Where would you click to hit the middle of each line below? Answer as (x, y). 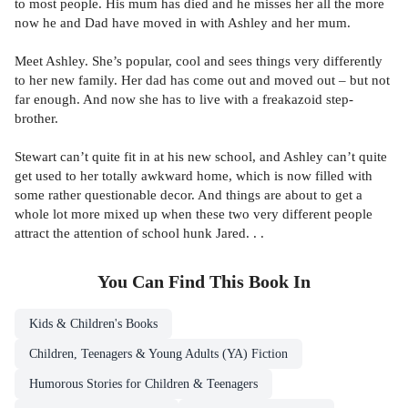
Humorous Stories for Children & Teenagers (143, 384)
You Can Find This (173, 282)
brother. (36, 117)
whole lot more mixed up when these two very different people (194, 213)
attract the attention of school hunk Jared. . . (139, 232)
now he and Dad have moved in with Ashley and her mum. (183, 22)
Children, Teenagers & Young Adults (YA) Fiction (158, 354)
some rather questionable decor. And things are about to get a (189, 194)
